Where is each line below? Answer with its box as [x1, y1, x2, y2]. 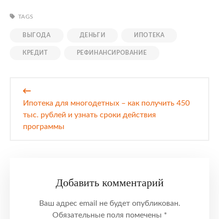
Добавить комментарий [55, 176, 164, 189]
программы [23, 123, 65, 131]
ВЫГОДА [22, 32, 51, 39]
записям [9, 103, 50, 116]
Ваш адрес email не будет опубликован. [39, 199, 180, 208]
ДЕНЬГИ [79, 32, 106, 39]
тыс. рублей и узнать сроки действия [23, 111, 156, 119]
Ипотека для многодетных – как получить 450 [23, 99, 190, 108]
